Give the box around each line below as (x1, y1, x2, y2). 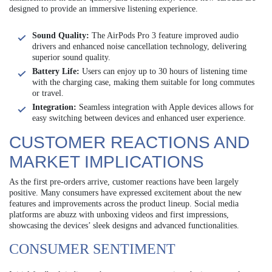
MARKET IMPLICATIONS (9, 152, 204, 172)
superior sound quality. (32, 53, 110, 63)
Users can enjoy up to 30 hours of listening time (80, 67, 247, 76)
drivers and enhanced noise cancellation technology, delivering (32, 42, 246, 52)
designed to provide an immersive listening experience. (9, 4, 198, 14)
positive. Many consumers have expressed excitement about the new (9, 188, 242, 198)
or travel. (32, 89, 64, 98)
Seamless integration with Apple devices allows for (76, 103, 254, 112)
